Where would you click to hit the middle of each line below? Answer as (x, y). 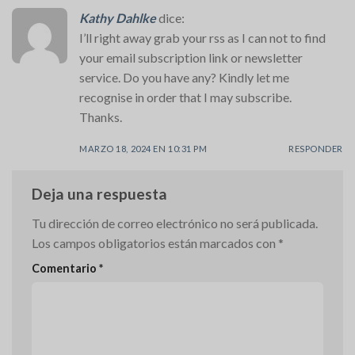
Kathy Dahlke (118, 18)
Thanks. (101, 117)
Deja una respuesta (101, 193)
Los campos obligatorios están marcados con (155, 243)
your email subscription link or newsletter (191, 58)
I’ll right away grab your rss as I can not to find (202, 38)
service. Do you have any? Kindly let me (184, 78)
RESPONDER (315, 148)
